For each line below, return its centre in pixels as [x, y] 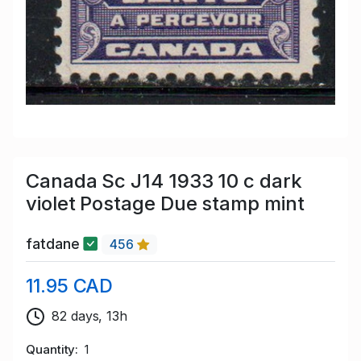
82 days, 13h [90, 316]
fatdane [55, 244]
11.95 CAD [70, 286]
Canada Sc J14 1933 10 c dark [164, 180]
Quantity [51, 350]
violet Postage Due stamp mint [165, 203]
